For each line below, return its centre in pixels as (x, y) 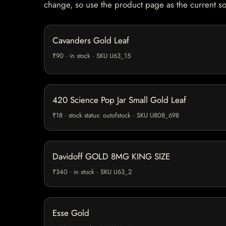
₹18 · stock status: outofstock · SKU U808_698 (116, 116)
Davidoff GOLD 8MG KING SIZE (111, 157)
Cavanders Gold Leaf (91, 41)
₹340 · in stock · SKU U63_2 (92, 172)
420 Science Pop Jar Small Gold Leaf (119, 100)
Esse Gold (71, 213)
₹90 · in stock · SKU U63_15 (92, 56)
